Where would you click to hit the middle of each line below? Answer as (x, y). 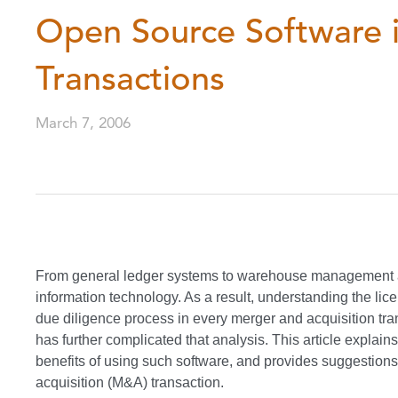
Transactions (130, 79)
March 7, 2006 (83, 123)
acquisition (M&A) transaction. (130, 383)
